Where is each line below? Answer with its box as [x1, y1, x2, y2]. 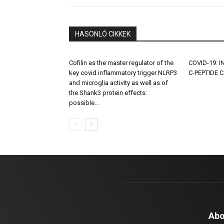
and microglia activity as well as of [69, 79, 168, 87]
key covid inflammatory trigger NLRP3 [69, 69, 177, 77]
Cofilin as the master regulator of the [69, 59, 173, 67]
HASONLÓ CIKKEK [75, 30, 130, 38]
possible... [69, 99, 99, 107]
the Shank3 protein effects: [69, 89, 147, 97]
